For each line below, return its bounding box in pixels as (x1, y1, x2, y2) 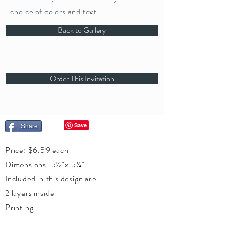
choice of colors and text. (10, 6, 99, 17)
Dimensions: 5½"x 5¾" (5, 158, 85, 170)
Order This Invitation (49, 73, 114, 84)
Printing (5, 201, 34, 213)
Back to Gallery (58, 24, 106, 36)
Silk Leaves (5, 216, 44, 227)
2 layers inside (5, 187, 54, 199)
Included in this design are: (5, 173, 99, 185)
